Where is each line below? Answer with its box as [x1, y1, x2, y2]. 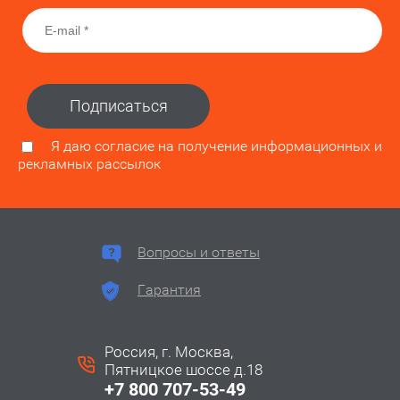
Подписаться [69, 96, 168, 115]
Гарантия [137, 281, 201, 299]
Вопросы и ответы [137, 244, 260, 262]
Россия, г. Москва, [104, 343, 233, 362]
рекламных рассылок [18, 155, 161, 173]
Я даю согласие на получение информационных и [51, 137, 382, 154]
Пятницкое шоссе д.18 [104, 361, 266, 379]
